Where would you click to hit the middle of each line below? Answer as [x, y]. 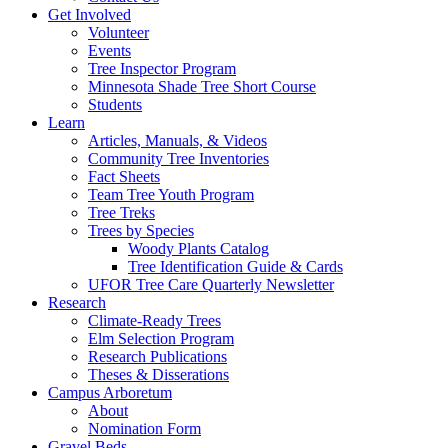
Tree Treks [121, 212]
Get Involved [89, 14]
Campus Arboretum [110, 392]
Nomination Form [144, 428]
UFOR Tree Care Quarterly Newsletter [211, 284]
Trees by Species [141, 230]
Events [109, 50]
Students [115, 104]
